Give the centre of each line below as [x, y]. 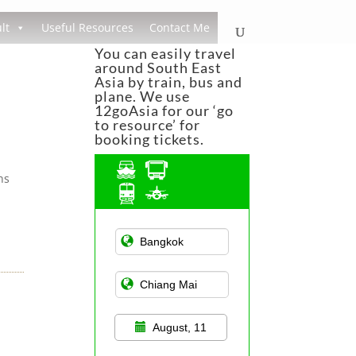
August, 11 [180, 327]
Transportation [155, 244]
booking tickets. [150, 139]
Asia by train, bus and [169, 82]
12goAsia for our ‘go [164, 110]
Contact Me [179, 27]
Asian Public [151, 227]
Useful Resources [87, 27]
